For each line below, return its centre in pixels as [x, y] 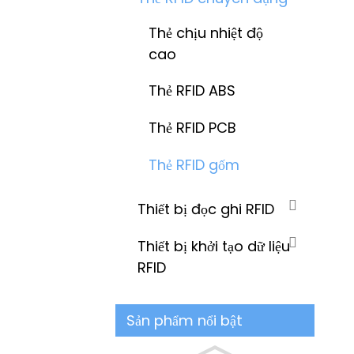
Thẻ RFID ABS [192, 91]
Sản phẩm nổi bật [185, 321]
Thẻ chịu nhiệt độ [206, 32]
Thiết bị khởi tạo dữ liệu [214, 246]
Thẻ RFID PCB [192, 127]
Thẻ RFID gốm [194, 164]
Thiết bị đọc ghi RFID [206, 209]
